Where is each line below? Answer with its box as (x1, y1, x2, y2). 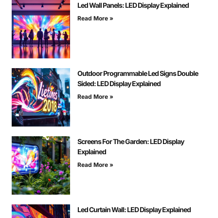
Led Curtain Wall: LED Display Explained (77, 205, 191, 214)
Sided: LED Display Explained (77, 79, 161, 88)
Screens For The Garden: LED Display (77, 137, 184, 145)
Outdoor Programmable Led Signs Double (77, 69, 198, 77)
